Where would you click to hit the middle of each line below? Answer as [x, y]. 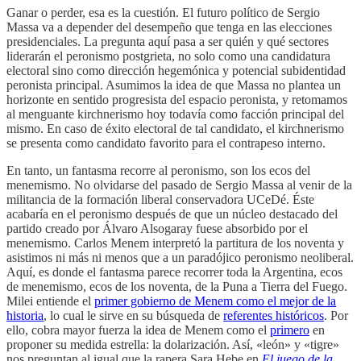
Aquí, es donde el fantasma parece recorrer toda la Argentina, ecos [174, 272]
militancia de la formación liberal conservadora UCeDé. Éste [160, 200]
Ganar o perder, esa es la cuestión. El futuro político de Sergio [163, 13]
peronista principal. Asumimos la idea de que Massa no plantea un [174, 85]
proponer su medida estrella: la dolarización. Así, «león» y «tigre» [173, 345]
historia [25, 316]
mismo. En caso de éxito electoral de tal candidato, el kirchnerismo [175, 129]
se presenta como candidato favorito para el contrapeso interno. [166, 143]
